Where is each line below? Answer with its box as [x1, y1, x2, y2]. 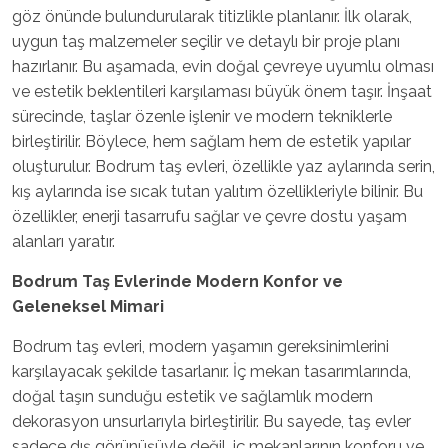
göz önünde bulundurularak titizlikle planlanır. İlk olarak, [12, 6, 412, 26]
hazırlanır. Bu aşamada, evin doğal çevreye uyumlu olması [12, 56, 434, 76]
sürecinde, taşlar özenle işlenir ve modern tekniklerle [12, 106, 392, 126]
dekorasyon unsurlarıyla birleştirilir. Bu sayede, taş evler [12, 411, 411, 431]
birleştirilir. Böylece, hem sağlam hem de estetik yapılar [12, 131, 411, 151]
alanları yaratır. [12, 231, 115, 251]
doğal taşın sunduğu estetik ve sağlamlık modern [12, 386, 373, 406]
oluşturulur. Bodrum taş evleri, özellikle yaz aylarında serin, [12, 156, 435, 176]
